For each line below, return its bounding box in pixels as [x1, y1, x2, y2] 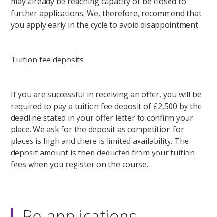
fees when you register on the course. [11, 159, 149, 170]
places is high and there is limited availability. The [11, 136, 189, 147]
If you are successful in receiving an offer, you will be [11, 89, 202, 100]
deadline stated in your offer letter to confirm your [11, 112, 194, 124]
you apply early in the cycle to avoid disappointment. [11, 19, 200, 31]
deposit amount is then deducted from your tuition [11, 147, 195, 158]
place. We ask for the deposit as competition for [11, 124, 185, 135]
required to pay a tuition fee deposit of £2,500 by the [11, 101, 202, 112]
